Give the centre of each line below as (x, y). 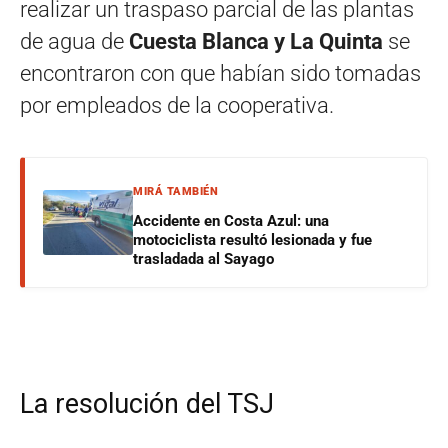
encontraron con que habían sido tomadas (220, 73)
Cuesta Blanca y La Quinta (253, 41)
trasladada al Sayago (203, 259)
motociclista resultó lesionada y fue (252, 240)
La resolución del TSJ (147, 404)
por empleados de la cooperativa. (177, 105)
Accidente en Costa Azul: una (231, 221)
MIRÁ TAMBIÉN (175, 191)
